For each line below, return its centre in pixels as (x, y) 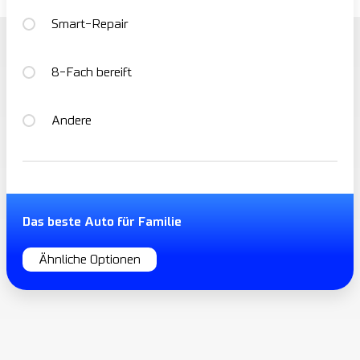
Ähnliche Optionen (90, 260)
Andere (72, 121)
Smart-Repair (90, 25)
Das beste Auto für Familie (102, 222)
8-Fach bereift (92, 73)
